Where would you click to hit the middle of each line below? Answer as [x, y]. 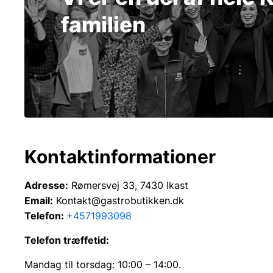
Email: [39, 201]
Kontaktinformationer [120, 157]
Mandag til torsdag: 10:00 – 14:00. [103, 265]
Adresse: [46, 186]
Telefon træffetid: [67, 240]
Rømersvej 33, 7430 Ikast [128, 186]
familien [103, 25]
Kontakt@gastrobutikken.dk [119, 201]
